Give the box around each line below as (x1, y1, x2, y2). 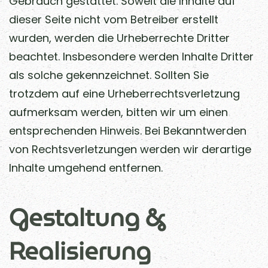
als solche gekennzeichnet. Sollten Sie (9, 68, 209, 83)
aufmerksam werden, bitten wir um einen (9, 105, 228, 120)
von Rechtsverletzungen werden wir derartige (9, 142, 251, 157)
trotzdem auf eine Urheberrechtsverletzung (9, 86, 240, 101)
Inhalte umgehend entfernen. (9, 160, 163, 175)
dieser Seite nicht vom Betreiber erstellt (9, 12, 218, 27)
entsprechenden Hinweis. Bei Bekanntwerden (9, 123, 246, 138)
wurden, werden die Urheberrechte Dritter (9, 31, 230, 45)
